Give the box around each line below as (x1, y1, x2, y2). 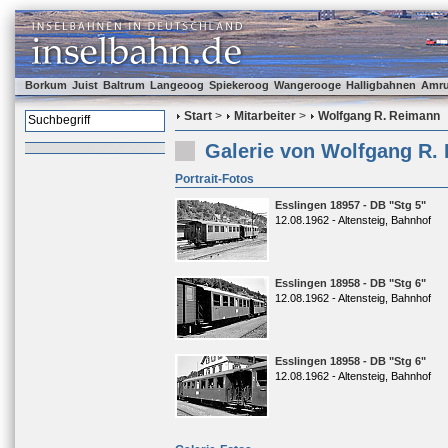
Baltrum (103, 79, 145, 91)
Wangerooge (274, 79, 341, 91)
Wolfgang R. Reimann (318, 109, 440, 123)
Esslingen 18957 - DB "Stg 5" (275, 199, 426, 211)
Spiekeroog (209, 79, 269, 91)
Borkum (25, 79, 67, 91)
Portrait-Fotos (175, 172, 254, 186)
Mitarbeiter (234, 109, 296, 123)
